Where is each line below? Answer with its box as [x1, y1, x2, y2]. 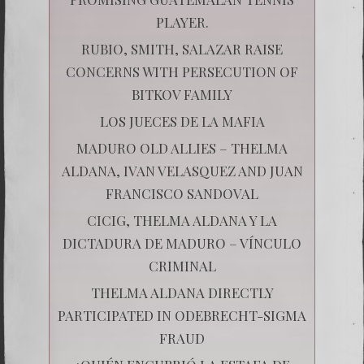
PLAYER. [155, 12, 209, 31]
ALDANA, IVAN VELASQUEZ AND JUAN [61, 161, 303, 180]
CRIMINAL [148, 256, 216, 275]
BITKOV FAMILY [132, 84, 232, 103]
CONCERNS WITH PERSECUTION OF [66, 62, 298, 80]
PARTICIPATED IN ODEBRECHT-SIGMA [58, 305, 306, 324]
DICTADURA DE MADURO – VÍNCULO [63, 233, 301, 252]
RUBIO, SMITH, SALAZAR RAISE [81, 39, 283, 58]
